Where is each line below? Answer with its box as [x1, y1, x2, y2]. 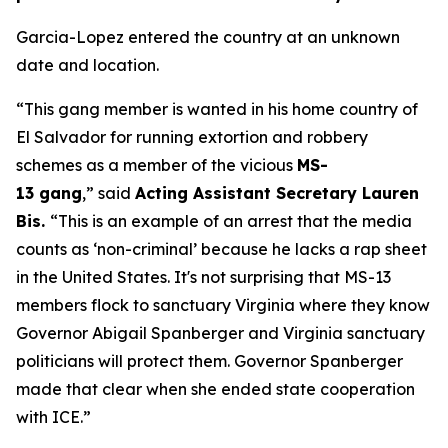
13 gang [16, 183, 82, 203]
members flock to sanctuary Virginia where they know [16, 295, 430, 315]
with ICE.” [16, 407, 91, 427]
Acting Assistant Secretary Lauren [135, 183, 419, 203]
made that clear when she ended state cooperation [16, 379, 415, 399]
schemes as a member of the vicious [16, 155, 297, 175]
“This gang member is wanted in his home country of [16, 99, 418, 119]
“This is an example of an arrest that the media [50, 211, 412, 231]
